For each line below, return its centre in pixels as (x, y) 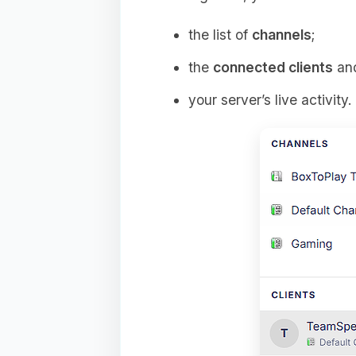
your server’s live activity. (269, 99)
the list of (220, 34)
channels (281, 34)
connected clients (273, 67)
